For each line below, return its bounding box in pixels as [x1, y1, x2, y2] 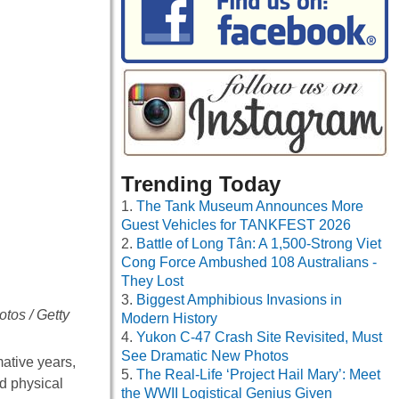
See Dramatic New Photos [121, 348, 289, 364]
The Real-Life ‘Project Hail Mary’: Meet [136, 367, 380, 383]
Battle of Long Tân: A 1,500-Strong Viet [136, 236, 381, 252]
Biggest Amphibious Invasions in [136, 292, 342, 308]
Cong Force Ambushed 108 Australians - [121, 255, 377, 271]
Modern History [121, 311, 217, 327]
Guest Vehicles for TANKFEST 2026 [121, 217, 351, 233]
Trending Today [121, 172, 281, 197]
